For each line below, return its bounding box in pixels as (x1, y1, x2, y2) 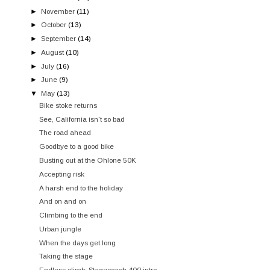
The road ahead (39, 128, 92, 137)
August (41, 48, 64, 56)
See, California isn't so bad (39, 115, 125, 123)
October (41, 20, 67, 29)
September (41, 34, 77, 43)
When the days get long (39, 238, 116, 246)
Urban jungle (39, 224, 82, 233)
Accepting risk (39, 169, 85, 178)
